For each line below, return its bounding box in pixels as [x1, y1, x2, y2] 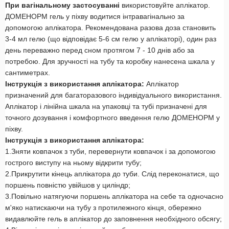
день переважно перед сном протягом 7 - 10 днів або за [5, 46, 194, 55]
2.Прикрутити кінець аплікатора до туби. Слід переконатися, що [5, 170, 219, 178]
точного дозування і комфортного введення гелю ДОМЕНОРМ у [5, 113, 220, 122]
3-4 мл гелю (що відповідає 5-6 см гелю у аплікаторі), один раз [5, 35, 216, 43]
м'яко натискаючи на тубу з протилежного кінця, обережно [5, 203, 201, 212]
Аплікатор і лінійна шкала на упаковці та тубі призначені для [5, 102, 207, 111]
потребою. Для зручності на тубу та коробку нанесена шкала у [5, 57, 215, 66]
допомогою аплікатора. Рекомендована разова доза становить [5, 24, 216, 32]
